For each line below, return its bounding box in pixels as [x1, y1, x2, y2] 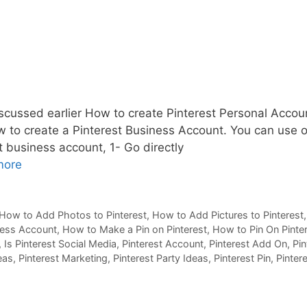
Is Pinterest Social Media [4, 238, 116, 250]
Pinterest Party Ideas [113, 252, 208, 265]
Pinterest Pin [214, 252, 271, 265]
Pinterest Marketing [19, 252, 108, 265]
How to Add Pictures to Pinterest [152, 209, 304, 221]
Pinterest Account [122, 238, 204, 250]
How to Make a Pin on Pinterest [62, 223, 207, 236]
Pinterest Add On [209, 238, 287, 250]
